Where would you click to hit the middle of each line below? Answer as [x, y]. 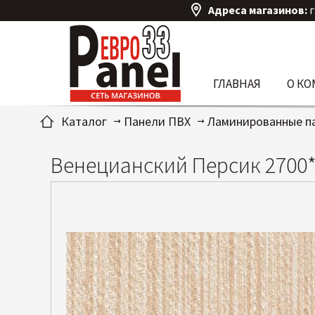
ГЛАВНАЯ [237, 84]
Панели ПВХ [157, 121]
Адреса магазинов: [258, 10]
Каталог [84, 121]
